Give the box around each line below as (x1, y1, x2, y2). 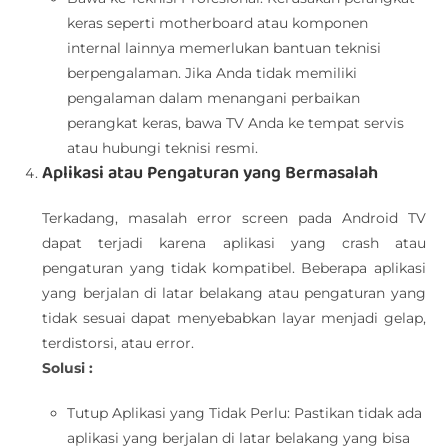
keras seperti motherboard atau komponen (67, 14, 369, 32)
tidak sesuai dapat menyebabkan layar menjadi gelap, (42, 309, 426, 327)
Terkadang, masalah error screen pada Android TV (42, 209, 426, 227)
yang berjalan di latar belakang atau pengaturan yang (42, 284, 426, 302)
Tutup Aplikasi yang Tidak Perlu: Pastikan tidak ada (67, 404, 423, 422)
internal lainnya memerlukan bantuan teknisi (67, 39, 382, 57)
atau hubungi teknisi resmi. (67, 139, 259, 157)
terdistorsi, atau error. (42, 334, 195, 352)
